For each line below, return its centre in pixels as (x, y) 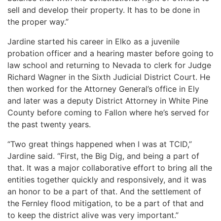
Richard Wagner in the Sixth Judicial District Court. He (109, 77)
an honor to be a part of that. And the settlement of (104, 191)
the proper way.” (40, 22)
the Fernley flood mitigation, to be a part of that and (106, 203)
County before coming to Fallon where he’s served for (108, 112)
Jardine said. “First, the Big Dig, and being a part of (103, 156)
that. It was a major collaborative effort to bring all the (110, 168)
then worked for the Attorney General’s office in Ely (103, 89)
